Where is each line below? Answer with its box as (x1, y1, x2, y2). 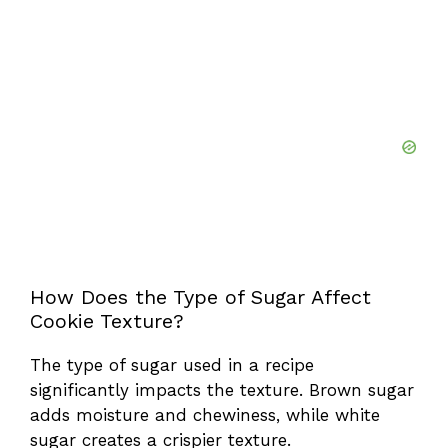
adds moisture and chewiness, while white (30, 404, 380, 425)
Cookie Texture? (30, 308, 184, 333)
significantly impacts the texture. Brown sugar (30, 379, 414, 400)
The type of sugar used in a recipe (30, 354, 314, 375)
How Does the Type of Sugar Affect (30, 284, 371, 309)
